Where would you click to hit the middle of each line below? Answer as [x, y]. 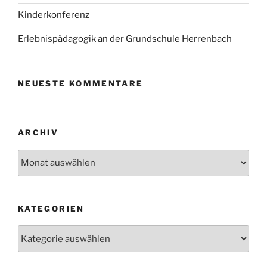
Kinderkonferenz [54, 15]
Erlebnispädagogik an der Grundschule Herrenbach [125, 39]
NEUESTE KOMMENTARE [81, 83]
